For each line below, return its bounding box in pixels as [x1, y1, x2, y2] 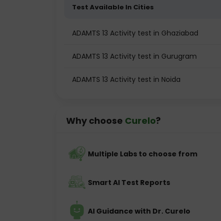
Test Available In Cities [72, 2, 154, 12]
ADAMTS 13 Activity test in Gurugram [72, 51, 197, 61]
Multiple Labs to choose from [88, 149, 197, 159]
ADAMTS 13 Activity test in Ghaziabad [72, 28, 198, 38]
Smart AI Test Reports [88, 178, 170, 187]
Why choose [66, 114, 125, 127]
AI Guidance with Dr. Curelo [88, 206, 190, 216]
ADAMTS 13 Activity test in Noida [72, 74, 181, 84]
